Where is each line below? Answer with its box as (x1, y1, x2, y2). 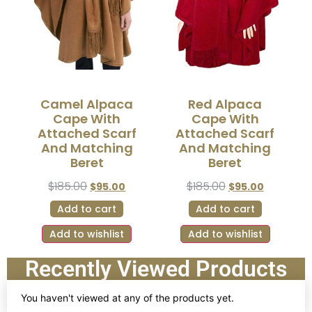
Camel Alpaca (40, 95, 134, 114)
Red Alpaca (188, 95, 263, 114)
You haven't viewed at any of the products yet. (21, 292, 234, 304)
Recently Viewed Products (25, 256, 287, 283)
